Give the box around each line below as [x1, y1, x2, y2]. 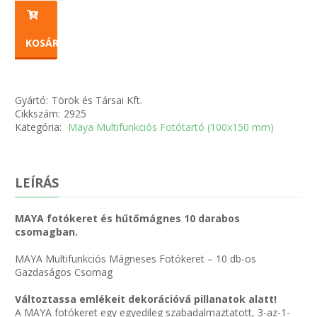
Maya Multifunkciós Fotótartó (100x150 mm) [68, 120, 275, 134]
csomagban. [15, 225, 79, 239]
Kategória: [15, 120, 65, 134]
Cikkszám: [15, 107, 61, 121]
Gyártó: [15, 93, 49, 108]
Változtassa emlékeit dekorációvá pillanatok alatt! [15, 292, 277, 306]
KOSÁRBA [25, 36, 73, 50]
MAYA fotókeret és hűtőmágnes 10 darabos [15, 212, 241, 226]
